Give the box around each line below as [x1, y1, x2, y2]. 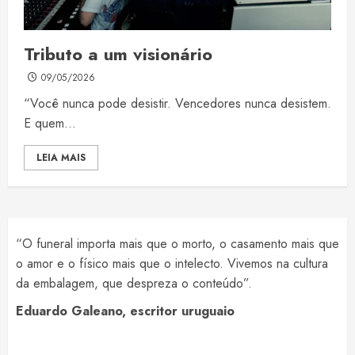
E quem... [24, 114, 76, 133]
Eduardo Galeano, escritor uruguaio [16, 302, 235, 321]
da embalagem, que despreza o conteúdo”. [16, 274, 252, 293]
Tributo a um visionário [24, 41, 212, 67]
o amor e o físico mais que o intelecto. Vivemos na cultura [16, 254, 328, 273]
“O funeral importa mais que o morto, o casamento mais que [16, 235, 339, 254]
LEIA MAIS [36, 151, 86, 166]
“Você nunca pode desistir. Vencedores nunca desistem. [24, 94, 331, 113]
